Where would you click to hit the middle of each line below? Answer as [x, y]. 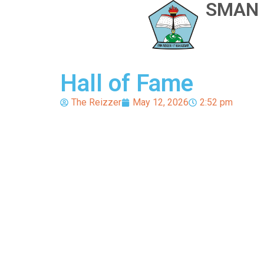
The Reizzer [96, 102]
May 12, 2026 [161, 102]
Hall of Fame [127, 83]
